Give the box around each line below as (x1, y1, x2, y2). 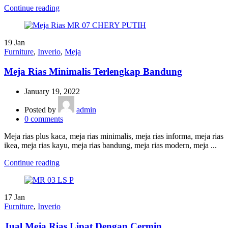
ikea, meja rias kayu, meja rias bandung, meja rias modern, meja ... (4, 140, 217, 150)
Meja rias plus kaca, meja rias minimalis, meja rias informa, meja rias (4, 131, 223, 140)
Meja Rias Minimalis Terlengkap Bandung (4, 66, 182, 77)
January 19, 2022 (24, 87, 80, 96)
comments (31, 114, 63, 123)
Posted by (24, 105, 58, 114)
